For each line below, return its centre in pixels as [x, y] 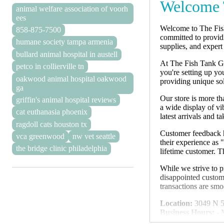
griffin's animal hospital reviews [66, 99]
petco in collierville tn [50, 66]
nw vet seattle [94, 136]
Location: [176, 203]
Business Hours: [187, 212]
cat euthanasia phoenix [52, 112]
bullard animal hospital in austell [67, 54]
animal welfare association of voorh [72, 8]
